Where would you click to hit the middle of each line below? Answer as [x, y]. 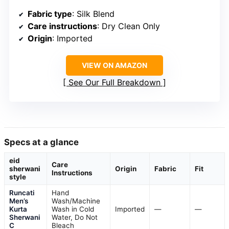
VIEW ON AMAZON [114, 65]
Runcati [22, 193]
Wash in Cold [73, 209]
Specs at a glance [41, 142]
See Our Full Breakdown [114, 83]
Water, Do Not [75, 217]
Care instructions [62, 26]
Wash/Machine [76, 201]
